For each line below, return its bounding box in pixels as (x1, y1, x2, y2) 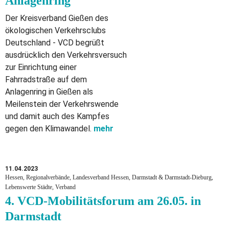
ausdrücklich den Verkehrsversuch (5, 50, 127, 60)
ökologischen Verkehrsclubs (5, 26, 106, 36)
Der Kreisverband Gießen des (5, 13, 108, 24)
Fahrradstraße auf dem (5, 75, 87, 85)
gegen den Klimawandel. (5, 124, 94, 134)
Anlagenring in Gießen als (5, 87, 93, 97)
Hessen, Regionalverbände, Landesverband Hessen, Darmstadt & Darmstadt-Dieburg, (5, 174, 213, 181)
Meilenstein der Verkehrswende (5, 99, 119, 109)
